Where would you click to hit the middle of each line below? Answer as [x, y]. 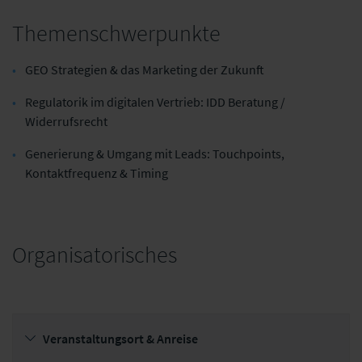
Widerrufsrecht [66, 121]
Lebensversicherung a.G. [269, 63]
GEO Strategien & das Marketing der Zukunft [145, 69]
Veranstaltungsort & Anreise [120, 338]
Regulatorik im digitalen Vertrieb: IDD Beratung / [155, 101]
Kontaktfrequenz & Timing [97, 173]
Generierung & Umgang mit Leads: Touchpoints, [155, 153]
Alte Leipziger [269, 52]
